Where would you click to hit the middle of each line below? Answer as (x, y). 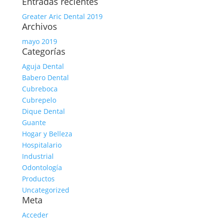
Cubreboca (40, 89)
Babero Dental (45, 77)
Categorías (44, 51)
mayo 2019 (39, 41)
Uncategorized (45, 190)
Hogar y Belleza (47, 134)
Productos (38, 179)
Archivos (39, 26)
